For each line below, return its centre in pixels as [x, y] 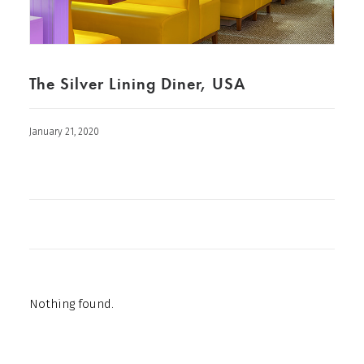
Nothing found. [71, 304]
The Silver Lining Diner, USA [137, 83]
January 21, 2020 [64, 131]
